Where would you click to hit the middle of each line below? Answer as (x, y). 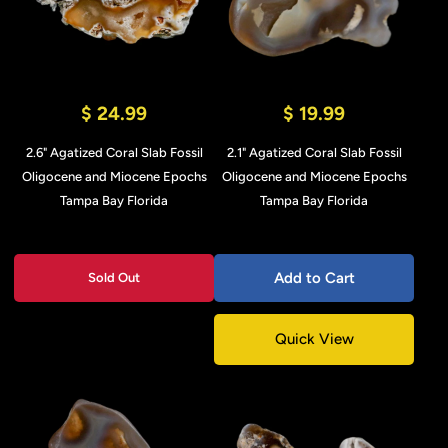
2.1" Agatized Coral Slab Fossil (314, 152)
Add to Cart (314, 278)
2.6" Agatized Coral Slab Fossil (114, 152)
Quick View (314, 339)
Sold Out (114, 277)
